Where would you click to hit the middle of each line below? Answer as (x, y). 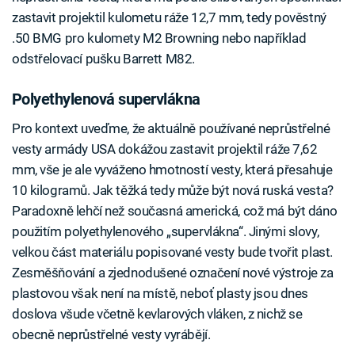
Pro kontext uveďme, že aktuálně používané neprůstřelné (171, 129)
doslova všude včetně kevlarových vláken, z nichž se (157, 314)
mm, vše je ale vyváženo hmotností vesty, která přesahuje (172, 170)
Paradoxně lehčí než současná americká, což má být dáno (175, 211)
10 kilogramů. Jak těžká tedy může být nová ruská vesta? (173, 191)
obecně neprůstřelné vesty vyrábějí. (111, 335)
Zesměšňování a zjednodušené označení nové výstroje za (173, 273)
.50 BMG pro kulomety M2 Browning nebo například (159, 38)
